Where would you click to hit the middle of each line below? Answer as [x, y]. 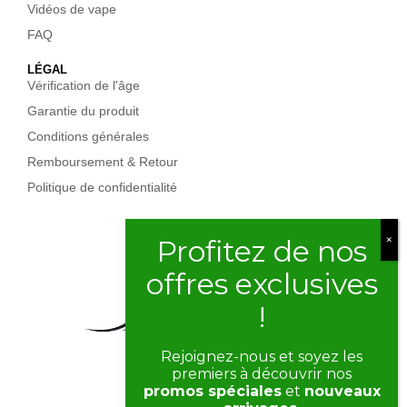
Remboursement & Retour [103, 162]
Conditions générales [88, 136]
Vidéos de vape [72, 9]
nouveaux [342, 391]
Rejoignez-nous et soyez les [262, 357]
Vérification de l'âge [84, 85]
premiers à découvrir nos [262, 374]
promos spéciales [212, 391]
